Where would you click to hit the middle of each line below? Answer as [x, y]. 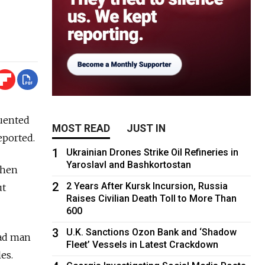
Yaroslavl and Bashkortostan [129, 164]
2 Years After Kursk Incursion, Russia [147, 186]
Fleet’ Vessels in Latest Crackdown [143, 244]
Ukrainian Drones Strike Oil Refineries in [153, 152]
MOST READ [81, 128]
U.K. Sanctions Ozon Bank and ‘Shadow [152, 232]
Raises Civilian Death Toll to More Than [152, 198]
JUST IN [146, 128]
